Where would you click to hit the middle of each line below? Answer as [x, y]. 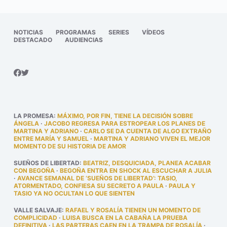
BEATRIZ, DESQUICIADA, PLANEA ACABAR [147, 163]
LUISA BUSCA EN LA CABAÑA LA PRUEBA [125, 218]
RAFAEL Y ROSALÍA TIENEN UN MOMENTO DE [133, 210]
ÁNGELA [26, 123]
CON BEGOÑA [34, 171]
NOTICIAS [28, 32]
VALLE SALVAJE [37, 210]
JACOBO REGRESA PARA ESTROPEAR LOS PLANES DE [124, 123]
